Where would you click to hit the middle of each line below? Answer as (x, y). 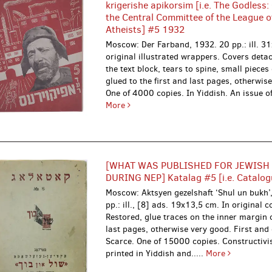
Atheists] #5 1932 (145, 29)
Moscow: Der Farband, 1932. (163, 45)
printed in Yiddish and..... (156, 253)
